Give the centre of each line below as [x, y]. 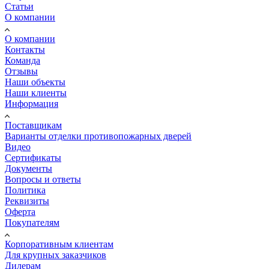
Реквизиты [27, 201]
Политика [25, 190]
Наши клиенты [36, 92]
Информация [32, 103]
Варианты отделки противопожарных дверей [98, 136]
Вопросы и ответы [43, 179]
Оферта [20, 211]
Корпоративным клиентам [59, 244]
